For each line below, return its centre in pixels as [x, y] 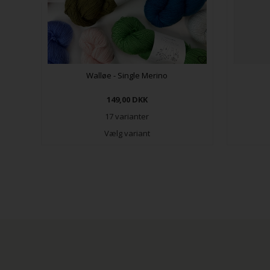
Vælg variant [127, 133]
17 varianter [127, 116]
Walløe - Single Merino [127, 75]
